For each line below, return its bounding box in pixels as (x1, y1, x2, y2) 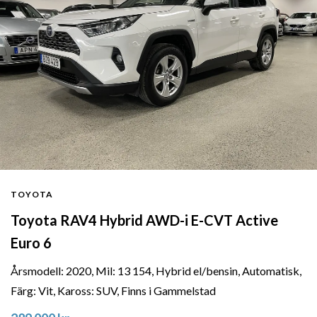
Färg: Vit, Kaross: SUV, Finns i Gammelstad (11, 283, 216, 297)
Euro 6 (11, 234, 52, 251)
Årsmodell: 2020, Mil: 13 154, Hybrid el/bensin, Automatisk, (11, 263, 301, 277)
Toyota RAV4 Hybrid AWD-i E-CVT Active (11, 211, 278, 229)
